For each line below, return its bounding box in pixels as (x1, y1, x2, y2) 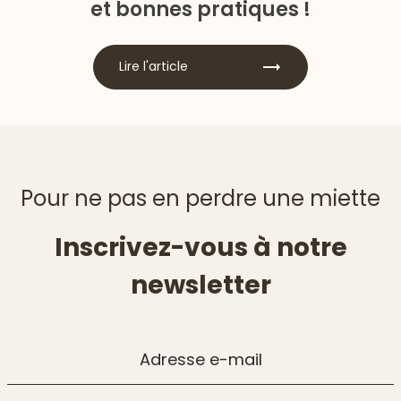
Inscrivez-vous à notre (54, 229, 347, 265)
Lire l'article (119, 57, 188, 76)
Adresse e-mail (139, 347, 262, 371)
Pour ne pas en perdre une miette (21, 183, 380, 213)
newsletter (130, 267, 271, 303)
